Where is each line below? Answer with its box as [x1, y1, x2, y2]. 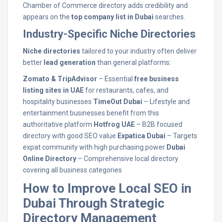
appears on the [23, 13, 71, 21]
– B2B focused [135, 120, 182, 128]
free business [134, 75, 179, 83]
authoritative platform [23, 120, 94, 128]
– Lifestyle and [142, 98, 190, 106]
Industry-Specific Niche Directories [23, 28, 196, 40]
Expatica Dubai [117, 132, 166, 140]
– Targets [166, 132, 197, 140]
